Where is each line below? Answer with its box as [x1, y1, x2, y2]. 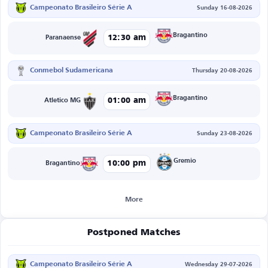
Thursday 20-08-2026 [192, 67, 252, 74]
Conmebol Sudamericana [30, 67, 113, 74]
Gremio [173, 158, 196, 165]
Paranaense [45, 34, 81, 41]
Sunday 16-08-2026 [197, 4, 252, 11]
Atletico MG [44, 97, 81, 104]
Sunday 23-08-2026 [197, 130, 252, 136]
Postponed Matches [87, 228, 181, 237]
